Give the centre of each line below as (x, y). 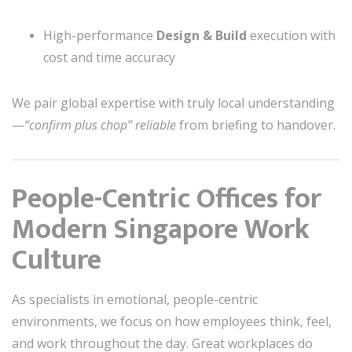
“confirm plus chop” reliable (100, 125)
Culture (57, 260)
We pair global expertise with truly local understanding (173, 103)
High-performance (100, 35)
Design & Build (202, 35)
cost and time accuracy (109, 57)
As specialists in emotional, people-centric (135, 299)
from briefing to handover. (256, 125)
